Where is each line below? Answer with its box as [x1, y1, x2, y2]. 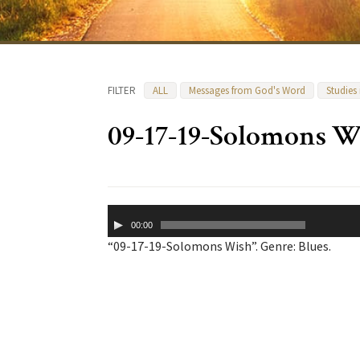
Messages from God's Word [189, 84, 305, 97]
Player [107, 223, 142, 239]
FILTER [108, 84, 136, 97]
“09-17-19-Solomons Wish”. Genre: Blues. [108, 238, 331, 255]
